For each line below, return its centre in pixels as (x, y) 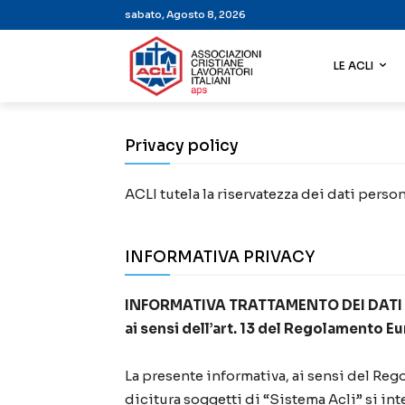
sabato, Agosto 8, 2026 (185, 14)
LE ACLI (353, 66)
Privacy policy (182, 146)
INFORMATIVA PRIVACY (220, 258)
